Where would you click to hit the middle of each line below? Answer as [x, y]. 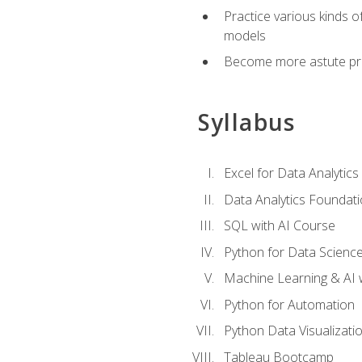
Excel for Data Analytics [291, 173]
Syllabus [246, 122]
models [244, 35]
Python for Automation [289, 304]
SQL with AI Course [279, 226]
